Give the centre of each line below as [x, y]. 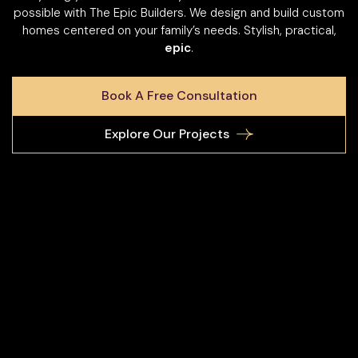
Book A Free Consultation [179, 95]
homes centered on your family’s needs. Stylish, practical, [179, 30]
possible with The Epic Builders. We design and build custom [179, 12]
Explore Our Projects [167, 133]
